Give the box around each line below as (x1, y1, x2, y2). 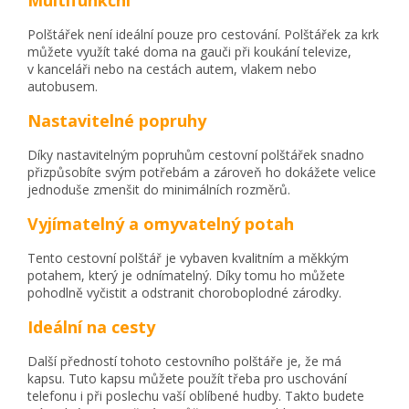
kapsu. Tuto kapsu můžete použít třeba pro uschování (27, 369, 347, 387)
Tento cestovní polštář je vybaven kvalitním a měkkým (27, 248, 349, 267)
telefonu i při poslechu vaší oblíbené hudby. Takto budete (27, 386, 364, 404)
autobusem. (27, 77, 98, 95)
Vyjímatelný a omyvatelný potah (27, 212, 294, 235)
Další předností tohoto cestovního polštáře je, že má (27, 351, 341, 370)
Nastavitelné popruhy (27, 109, 206, 131)
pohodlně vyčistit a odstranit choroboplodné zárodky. (27, 283, 341, 301)
